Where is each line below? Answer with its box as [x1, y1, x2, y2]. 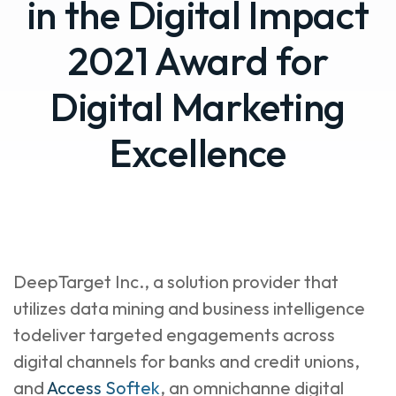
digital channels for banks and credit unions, [13, 350, 360, 372]
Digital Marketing [50, 82, 346, 131]
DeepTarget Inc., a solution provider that [13, 270, 339, 293]
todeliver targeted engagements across [13, 324, 335, 346]
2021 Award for [67, 36, 329, 85]
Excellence [110, 128, 286, 177]
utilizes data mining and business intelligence [13, 297, 365, 319]
